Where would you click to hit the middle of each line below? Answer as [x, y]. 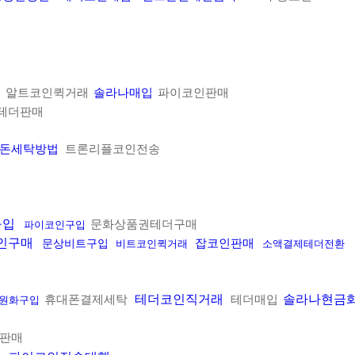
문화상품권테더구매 [142, 225]
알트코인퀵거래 [47, 93]
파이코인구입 [55, 225]
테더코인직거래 [179, 300]
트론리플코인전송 [111, 149]
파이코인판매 [192, 93]
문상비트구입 [75, 244]
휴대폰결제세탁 [86, 300]
